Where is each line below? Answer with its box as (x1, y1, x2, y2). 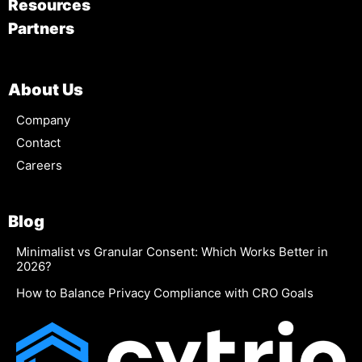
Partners (8, 19, 74, 39)
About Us (8, 79, 83, 99)
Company (16, 112, 70, 128)
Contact (16, 134, 61, 150)
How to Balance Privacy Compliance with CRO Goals (16, 284, 314, 301)
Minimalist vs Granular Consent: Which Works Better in (16, 243, 328, 259)
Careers (16, 157, 62, 173)
